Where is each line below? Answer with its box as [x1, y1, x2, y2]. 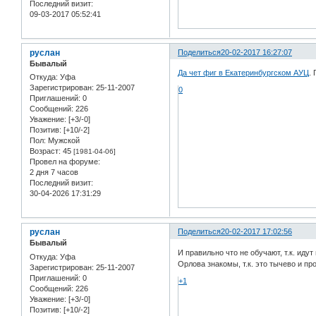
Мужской [46, 136, 80, 145]
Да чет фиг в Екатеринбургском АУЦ [178, 68, 310, 78]
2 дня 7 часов [30, 168, 78, 177]
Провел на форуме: [30, 157, 100, 166]
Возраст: [30, 147, 61, 156]
